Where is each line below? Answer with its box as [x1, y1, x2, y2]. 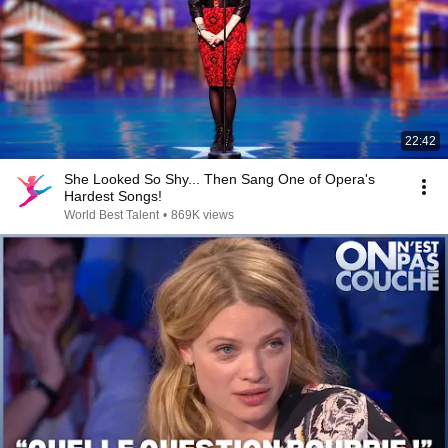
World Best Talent [64, 208, 159, 222]
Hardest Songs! [64, 188, 162, 204]
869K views [171, 208, 234, 222]
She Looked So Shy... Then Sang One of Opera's [64, 171, 375, 187]
